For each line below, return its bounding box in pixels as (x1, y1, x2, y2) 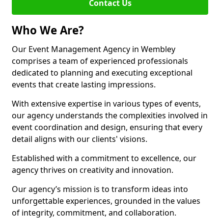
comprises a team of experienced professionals (12, 55, 188, 66)
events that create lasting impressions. (12, 79, 156, 90)
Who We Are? (12, 23, 84, 38)
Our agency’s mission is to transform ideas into (12, 184, 188, 194)
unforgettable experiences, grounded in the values (12, 195, 200, 206)
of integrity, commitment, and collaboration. (12, 207, 176, 218)
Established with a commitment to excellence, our (12, 153, 196, 164)
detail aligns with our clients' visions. (12, 134, 147, 144)
